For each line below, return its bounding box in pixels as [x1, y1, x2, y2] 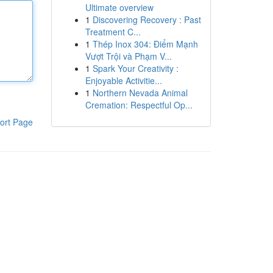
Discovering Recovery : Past [92, 13, 201, 26]
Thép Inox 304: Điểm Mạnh [92, 38, 198, 50]
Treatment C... [85, 26, 141, 38]
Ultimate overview [85, 1, 154, 13]
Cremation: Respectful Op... [85, 99, 193, 111]
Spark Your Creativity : [92, 62, 179, 74]
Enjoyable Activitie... [85, 74, 162, 87]
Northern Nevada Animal [92, 87, 188, 99]
